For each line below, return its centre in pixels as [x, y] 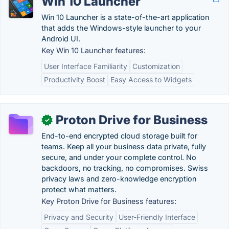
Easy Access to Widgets [151, 79]
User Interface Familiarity [86, 66]
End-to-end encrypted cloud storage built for [119, 136]
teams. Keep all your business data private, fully [124, 146]
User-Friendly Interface [157, 217]
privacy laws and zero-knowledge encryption [119, 179]
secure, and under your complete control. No [119, 157]
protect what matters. [79, 189]
